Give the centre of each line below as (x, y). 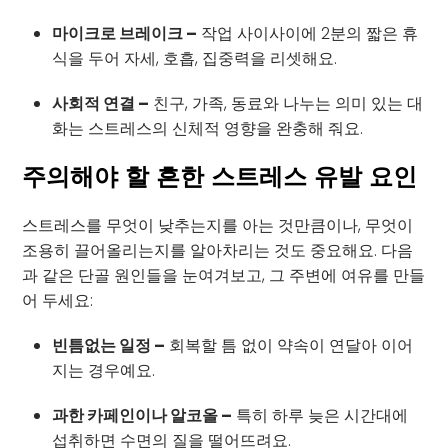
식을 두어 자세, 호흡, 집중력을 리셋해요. (195, 58)
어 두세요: (58, 300)
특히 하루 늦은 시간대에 (320, 415)
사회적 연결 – (101, 103)
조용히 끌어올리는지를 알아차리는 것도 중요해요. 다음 (218, 250)
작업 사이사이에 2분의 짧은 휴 (308, 33)
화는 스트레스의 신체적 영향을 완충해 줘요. (208, 128)
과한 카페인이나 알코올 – (142, 415)
